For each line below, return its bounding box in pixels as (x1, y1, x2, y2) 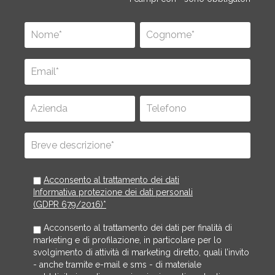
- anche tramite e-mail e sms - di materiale (33, 260, 201, 269)
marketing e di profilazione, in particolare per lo (33, 235, 222, 245)
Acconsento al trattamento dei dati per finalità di (44, 223, 232, 233)
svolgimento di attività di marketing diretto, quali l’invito (33, 247, 249, 257)
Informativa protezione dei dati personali (33, 187, 193, 197)
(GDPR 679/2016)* (33, 199, 106, 209)
